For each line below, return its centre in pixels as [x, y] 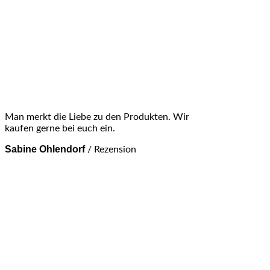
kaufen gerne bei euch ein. [60, 129]
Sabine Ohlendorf [45, 149]
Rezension [115, 150]
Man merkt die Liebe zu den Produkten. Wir [97, 117]
